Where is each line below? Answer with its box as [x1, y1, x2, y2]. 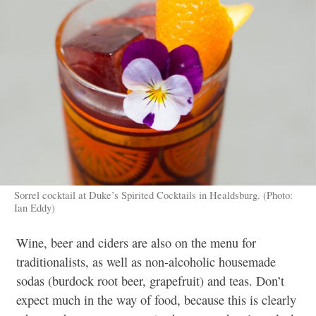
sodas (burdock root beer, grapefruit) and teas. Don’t [16, 272, 284, 289]
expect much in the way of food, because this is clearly [16, 291, 296, 308]
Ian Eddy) [13, 200, 55, 214]
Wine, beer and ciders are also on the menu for [16, 233, 256, 251]
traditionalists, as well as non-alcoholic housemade [16, 253, 276, 270]
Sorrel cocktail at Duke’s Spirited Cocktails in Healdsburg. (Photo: [13, 187, 293, 202]
